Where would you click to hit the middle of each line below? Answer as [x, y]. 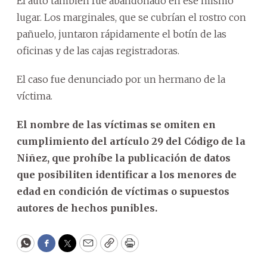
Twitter [86, 249]
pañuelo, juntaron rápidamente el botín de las [122, 34]
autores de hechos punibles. [87, 208]
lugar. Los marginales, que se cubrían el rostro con [131, 17]
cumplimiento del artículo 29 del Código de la [131, 141]
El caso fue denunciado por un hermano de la [121, 79]
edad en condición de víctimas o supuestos [123, 191]
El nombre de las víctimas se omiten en [116, 124]
